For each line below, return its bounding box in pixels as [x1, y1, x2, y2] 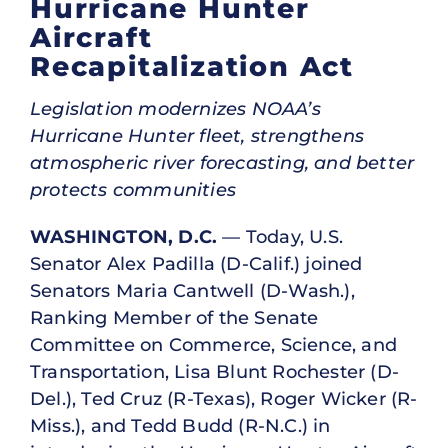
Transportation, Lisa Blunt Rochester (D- [30, 360, 400, 383]
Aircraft [30, 20, 153, 54]
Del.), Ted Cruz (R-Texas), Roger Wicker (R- [30, 387, 418, 410]
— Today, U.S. [217, 225, 344, 248]
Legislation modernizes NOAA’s [30, 97, 321, 120]
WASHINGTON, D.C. [30, 225, 218, 248]
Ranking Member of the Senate [30, 306, 319, 329]
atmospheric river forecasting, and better [30, 151, 415, 174]
